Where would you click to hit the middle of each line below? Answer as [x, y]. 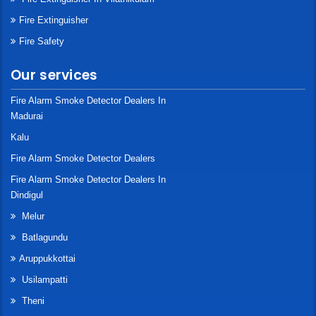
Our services [54, 75]
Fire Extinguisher [54, 20]
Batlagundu [43, 238]
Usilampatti [43, 280]
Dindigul [27, 195]
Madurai [27, 116]
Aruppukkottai [47, 259]
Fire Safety [42, 42]
